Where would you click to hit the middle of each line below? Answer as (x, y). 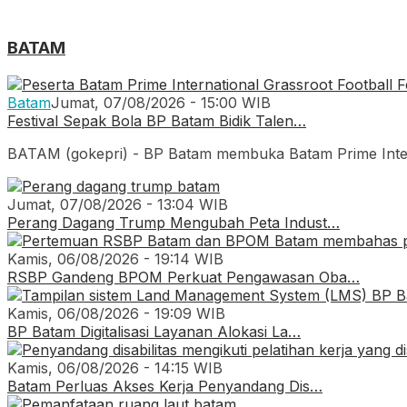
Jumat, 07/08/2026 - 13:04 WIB (118, 204)
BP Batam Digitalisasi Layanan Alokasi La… (154, 331)
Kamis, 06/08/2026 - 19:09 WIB (116, 313)
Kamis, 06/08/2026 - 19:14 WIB (115, 258)
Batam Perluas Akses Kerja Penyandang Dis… (165, 386)
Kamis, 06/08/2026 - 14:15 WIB (115, 367)
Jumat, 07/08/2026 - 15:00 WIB (161, 102)
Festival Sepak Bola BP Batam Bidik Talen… (157, 120)
